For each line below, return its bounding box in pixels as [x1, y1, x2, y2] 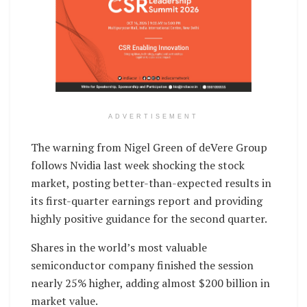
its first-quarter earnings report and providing [31, 193, 262, 208]
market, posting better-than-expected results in [31, 175, 271, 191]
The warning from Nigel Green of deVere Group [31, 139, 267, 155]
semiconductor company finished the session [31, 257, 254, 273]
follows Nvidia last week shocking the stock [31, 157, 245, 173]
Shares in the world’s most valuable [31, 239, 207, 255]
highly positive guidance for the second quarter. [31, 210, 269, 226]
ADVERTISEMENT [108, 112, 199, 120]
